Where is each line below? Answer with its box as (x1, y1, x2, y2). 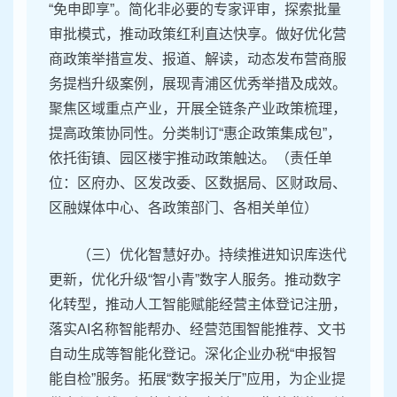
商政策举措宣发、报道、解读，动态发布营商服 (49, 51, 346, 67)
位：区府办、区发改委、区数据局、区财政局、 (49, 175, 346, 191)
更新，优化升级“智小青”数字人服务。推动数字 (49, 272, 341, 288)
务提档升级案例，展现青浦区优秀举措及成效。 (49, 76, 346, 92)
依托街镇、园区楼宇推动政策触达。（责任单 (49, 151, 332, 167)
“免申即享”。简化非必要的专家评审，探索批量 (49, 2, 341, 18)
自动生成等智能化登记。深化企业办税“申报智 (49, 346, 337, 362)
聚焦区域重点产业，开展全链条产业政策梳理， (49, 101, 346, 117)
